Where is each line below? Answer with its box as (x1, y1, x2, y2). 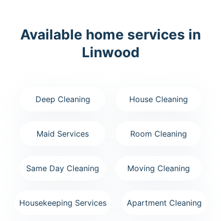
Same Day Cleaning (26, 163, 99, 173)
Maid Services (37, 128, 89, 139)
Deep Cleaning (35, 94, 90, 104)
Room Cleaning (130, 128, 187, 139)
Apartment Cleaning (126, 197, 202, 208)
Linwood (81, 43, 140, 61)
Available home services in (20, 26, 201, 43)
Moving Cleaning (127, 163, 190, 173)
